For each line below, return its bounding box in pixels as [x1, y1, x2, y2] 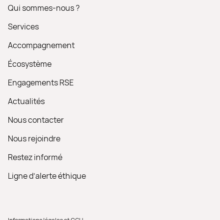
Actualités [8, 96, 45, 107]
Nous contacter [8, 114, 64, 125]
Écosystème [8, 58, 52, 69]
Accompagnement [8, 40, 75, 51]
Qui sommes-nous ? [8, 2, 80, 13]
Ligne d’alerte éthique [8, 170, 86, 181]
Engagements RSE [8, 77, 74, 88]
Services [8, 21, 39, 32]
